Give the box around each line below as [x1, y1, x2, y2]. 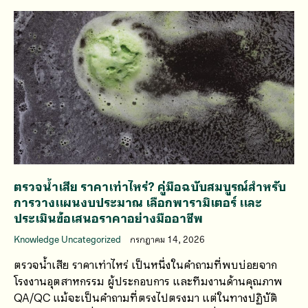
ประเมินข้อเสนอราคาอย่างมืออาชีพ [14, 208, 203, 228]
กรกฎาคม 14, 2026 [130, 234, 205, 245]
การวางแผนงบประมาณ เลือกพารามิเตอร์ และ [14, 192, 262, 212]
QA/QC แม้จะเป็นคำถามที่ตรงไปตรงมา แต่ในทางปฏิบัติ [14, 288, 278, 306]
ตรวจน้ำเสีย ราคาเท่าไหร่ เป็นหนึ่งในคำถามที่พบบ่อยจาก [14, 255, 277, 273]
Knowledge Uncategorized [14, 234, 123, 245]
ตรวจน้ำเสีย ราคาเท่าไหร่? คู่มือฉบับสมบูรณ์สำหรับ [14, 176, 286, 196]
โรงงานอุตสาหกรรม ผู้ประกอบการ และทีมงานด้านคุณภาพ [14, 272, 283, 289]
